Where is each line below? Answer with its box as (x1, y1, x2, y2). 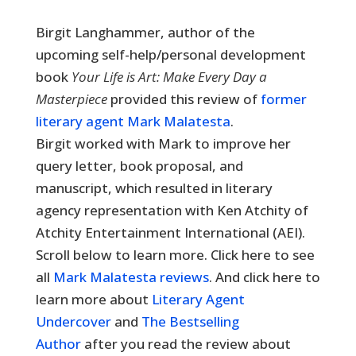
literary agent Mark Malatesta (35, 112, 230, 130)
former (260, 90, 307, 108)
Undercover (35, 312, 111, 331)
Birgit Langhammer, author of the (35, 23, 255, 41)
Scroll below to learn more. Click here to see (35, 246, 315, 264)
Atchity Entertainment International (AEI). (35, 223, 305, 242)
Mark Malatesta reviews (52, 268, 209, 286)
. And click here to (208, 268, 320, 286)
